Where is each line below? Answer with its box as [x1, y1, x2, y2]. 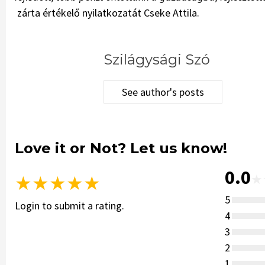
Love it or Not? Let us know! [15, 140, 227, 157]
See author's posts [122, 85, 204, 99]
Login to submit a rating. [15, 199, 124, 213]
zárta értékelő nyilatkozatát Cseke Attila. [17, 6, 204, 20]
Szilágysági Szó [104, 51, 210, 69]
